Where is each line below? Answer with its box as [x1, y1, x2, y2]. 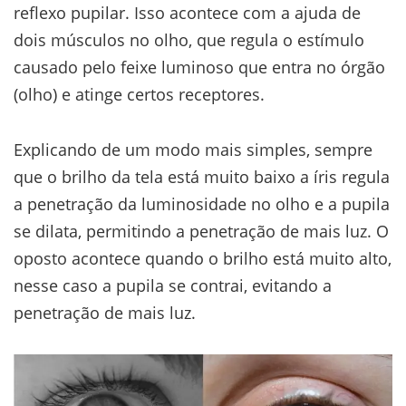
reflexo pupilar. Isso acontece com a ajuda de [14, 2, 361, 24]
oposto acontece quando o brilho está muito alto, [14, 247, 391, 270]
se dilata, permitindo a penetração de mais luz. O [14, 220, 389, 243]
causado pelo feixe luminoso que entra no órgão [14, 56, 385, 79]
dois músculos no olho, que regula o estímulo [14, 29, 364, 52]
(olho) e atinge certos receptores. [14, 83, 265, 106]
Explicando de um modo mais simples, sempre [14, 139, 372, 161]
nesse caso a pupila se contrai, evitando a [14, 275, 332, 297]
